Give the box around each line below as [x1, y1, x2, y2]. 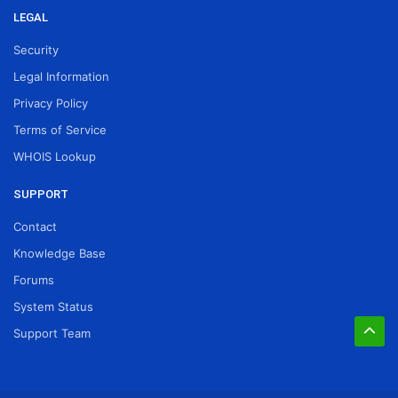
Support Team [13, 326, 91, 340]
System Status [13, 299, 93, 314]
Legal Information [13, 69, 109, 84]
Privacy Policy [13, 96, 88, 110]
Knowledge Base [13, 246, 106, 260]
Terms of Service [13, 123, 107, 137]
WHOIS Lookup [13, 149, 96, 163]
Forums [13, 273, 54, 287]
